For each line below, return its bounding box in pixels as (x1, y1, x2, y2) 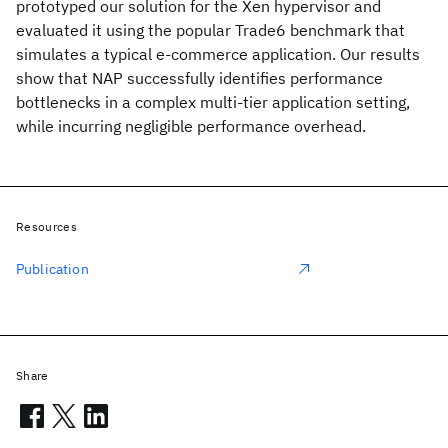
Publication (16, 260, 89, 278)
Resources (16, 219, 77, 234)
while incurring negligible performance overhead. (16, 116, 366, 136)
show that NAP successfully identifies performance (16, 68, 383, 88)
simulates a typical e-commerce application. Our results (16, 44, 420, 64)
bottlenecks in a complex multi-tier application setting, (16, 92, 410, 112)
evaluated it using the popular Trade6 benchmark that (16, 20, 405, 40)
